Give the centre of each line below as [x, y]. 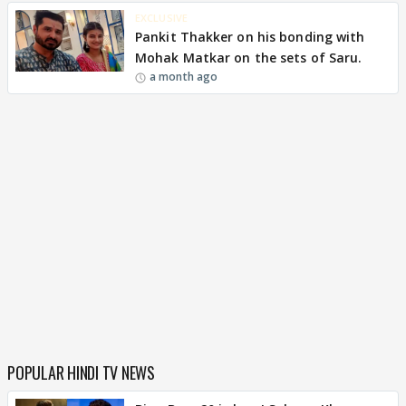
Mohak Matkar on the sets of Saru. [249, 58]
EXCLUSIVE [161, 18]
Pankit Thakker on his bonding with [250, 37]
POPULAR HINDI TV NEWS [81, 372]
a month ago [184, 77]
